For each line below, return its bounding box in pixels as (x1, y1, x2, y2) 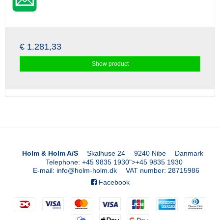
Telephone (46, 158, 79, 166)
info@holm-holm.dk (56, 166, 117, 175)
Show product (91, 60, 129, 67)
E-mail (32, 166, 53, 175)
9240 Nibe (134, 149, 166, 157)
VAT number (125, 166, 164, 175)
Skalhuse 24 (86, 149, 125, 157)
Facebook (96, 178, 130, 187)
